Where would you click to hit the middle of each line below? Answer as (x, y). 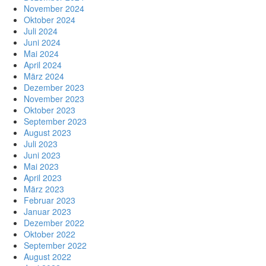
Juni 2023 (42, 155)
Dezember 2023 (54, 87)
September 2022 (55, 245)
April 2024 (43, 64)
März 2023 (44, 189)
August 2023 (47, 132)
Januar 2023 (47, 211)
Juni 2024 (42, 42)
